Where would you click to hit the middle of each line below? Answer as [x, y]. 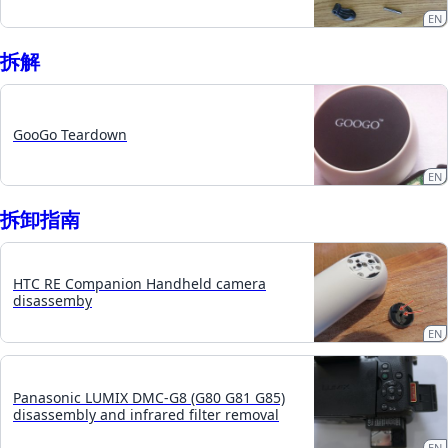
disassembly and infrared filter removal [146, 415]
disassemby [52, 301]
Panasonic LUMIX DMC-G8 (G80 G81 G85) [149, 398]
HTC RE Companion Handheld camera [139, 284]
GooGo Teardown [70, 135]
